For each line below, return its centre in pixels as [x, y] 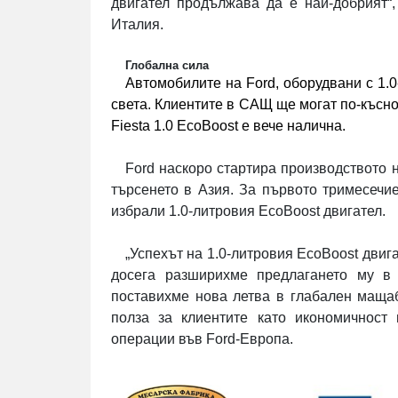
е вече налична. [292, 126]
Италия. [137, 25]
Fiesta [131, 126]
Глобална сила [167, 66]
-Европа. [264, 339]
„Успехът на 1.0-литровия [211, 254]
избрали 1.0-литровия [185, 211]
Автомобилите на [186, 84]
